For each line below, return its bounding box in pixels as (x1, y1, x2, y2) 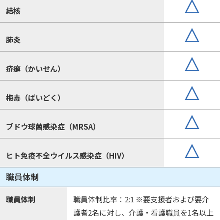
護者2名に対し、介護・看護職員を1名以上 (73, 207, 214, 218)
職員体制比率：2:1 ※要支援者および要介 (73, 194, 209, 205)
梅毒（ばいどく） (5, 92, 65, 103)
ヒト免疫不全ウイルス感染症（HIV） (5, 150, 129, 161)
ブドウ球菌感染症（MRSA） (5, 121, 100, 132)
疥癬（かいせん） (5, 63, 65, 74)
